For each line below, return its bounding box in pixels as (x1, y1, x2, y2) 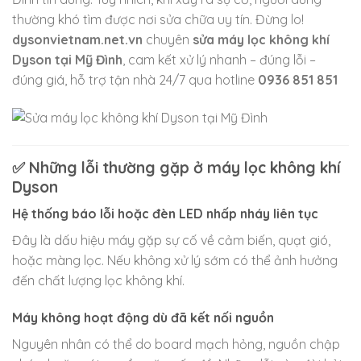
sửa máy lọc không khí (193, 31, 330, 48)
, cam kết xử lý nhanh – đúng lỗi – (122, 51, 316, 68)
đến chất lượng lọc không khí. (12, 272, 185, 289)
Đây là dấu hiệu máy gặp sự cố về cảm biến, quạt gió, (12, 232, 330, 249)
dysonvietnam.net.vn (12, 31, 143, 48)
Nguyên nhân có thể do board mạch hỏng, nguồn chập (12, 336, 340, 353)
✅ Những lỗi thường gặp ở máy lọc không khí (12, 157, 340, 177)
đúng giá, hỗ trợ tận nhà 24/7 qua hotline (12, 71, 258, 88)
